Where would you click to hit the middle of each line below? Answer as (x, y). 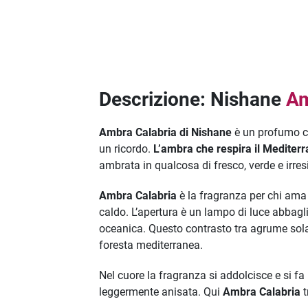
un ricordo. (126, 149)
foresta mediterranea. (151, 245)
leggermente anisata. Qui (161, 292)
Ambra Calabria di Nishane (166, 133)
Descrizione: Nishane (193, 100)
